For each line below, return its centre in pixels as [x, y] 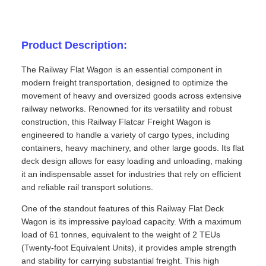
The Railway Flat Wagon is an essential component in [122, 70]
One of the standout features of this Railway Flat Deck [123, 209]
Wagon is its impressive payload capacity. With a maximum [132, 222]
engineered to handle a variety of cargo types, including [126, 135]
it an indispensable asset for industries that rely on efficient [131, 174]
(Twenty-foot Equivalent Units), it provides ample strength [129, 248]
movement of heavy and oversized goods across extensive [132, 96]
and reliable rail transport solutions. [87, 187]
